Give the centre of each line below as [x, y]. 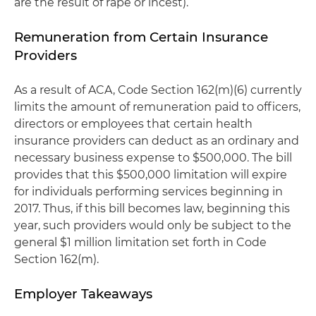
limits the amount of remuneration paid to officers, [157, 107]
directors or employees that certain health [133, 124]
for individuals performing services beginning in [148, 192]
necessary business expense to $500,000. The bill [153, 158]
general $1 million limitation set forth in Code [140, 242]
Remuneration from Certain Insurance [141, 37]
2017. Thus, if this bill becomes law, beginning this [152, 208]
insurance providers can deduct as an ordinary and [157, 141]
